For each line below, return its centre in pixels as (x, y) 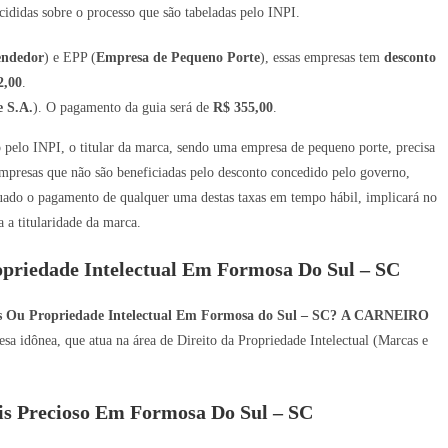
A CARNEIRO (385, 315)
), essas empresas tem (322, 57)
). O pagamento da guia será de (123, 107)
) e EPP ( (70, 57)
